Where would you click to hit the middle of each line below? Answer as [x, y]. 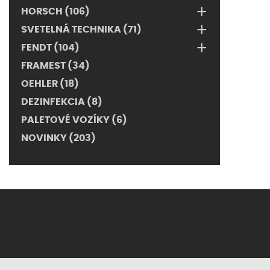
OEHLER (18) [50, 84]
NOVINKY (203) [58, 138]
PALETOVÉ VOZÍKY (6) [74, 120]
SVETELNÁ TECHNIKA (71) [81, 30]
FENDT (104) [50, 48]
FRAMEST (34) [55, 66]
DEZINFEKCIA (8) [62, 102]
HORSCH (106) [55, 11]
